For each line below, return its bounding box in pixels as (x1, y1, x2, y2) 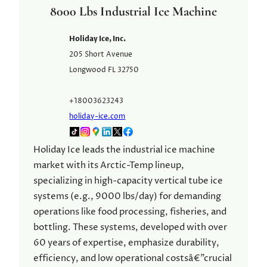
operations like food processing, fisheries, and (33, 205, 226, 218)
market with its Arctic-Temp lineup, (33, 159, 184, 172)
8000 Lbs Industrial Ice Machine (50, 3, 217, 19)
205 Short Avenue (69, 49, 133, 60)
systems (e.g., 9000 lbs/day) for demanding (33, 190, 221, 203)
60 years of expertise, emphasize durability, (33, 236, 219, 249)
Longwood (69, 64, 107, 75)
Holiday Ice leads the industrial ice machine (33, 143, 215, 156)
